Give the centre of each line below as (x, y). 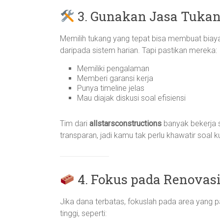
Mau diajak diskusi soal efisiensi (131, 98)
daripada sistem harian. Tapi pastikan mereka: (138, 50)
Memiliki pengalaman (113, 69)
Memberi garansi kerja (115, 78)
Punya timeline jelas (111, 88)
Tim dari (75, 124)
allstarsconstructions (125, 124)
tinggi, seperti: (83, 213)
